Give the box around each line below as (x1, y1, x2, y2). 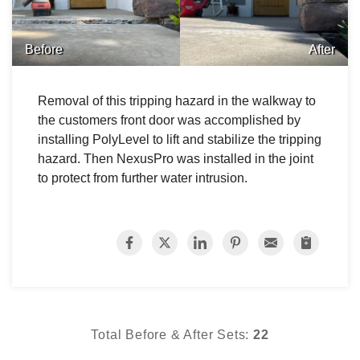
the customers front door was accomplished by (38, 112, 301, 127)
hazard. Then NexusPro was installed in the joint (38, 151, 313, 166)
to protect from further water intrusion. (38, 170, 247, 185)
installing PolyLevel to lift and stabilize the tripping (38, 132, 321, 146)
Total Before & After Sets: (91, 327, 253, 342)
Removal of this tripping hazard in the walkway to (38, 93, 316, 108)
